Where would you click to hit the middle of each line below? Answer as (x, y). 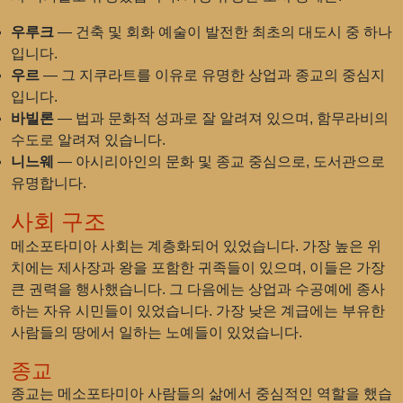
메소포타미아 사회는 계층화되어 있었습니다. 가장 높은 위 (196, 246)
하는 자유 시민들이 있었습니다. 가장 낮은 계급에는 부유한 (198, 311)
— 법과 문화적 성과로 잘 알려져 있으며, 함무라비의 (221, 118)
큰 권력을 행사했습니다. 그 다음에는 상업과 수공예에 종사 (198, 289)
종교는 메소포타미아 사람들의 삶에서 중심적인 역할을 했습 (201, 394)
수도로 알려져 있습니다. (88, 140)
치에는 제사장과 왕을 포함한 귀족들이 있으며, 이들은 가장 (198, 268)
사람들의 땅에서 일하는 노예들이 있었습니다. (157, 332)
